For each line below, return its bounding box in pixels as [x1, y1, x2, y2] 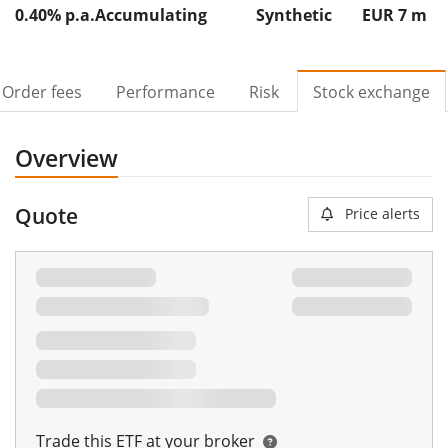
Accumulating [95, 4, 207, 26]
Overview [15, 142, 118, 174]
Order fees [2, 81, 82, 103]
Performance [116, 81, 215, 103]
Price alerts [345, 204, 420, 223]
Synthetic [256, 4, 332, 26]
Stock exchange [313, 81, 430, 103]
